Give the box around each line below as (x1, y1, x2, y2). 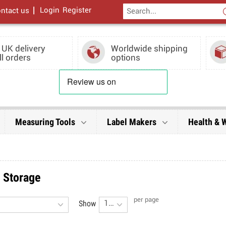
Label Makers (107, 117, 158, 128)
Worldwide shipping (110, 44, 188, 53)
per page (133, 197, 159, 204)
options (110, 53, 140, 63)
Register (62, 7, 91, 15)
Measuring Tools (15, 117, 77, 128)
